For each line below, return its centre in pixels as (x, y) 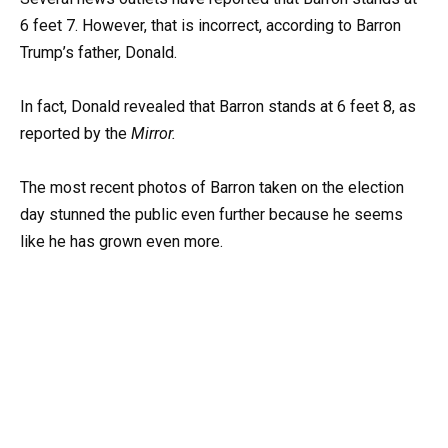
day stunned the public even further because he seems (211, 215)
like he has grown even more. (121, 242)
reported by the (75, 133)
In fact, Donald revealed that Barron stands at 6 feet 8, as (218, 106)
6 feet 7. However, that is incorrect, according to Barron (210, 25)
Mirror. (153, 133)
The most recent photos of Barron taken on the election (212, 188)
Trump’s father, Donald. (98, 52)
